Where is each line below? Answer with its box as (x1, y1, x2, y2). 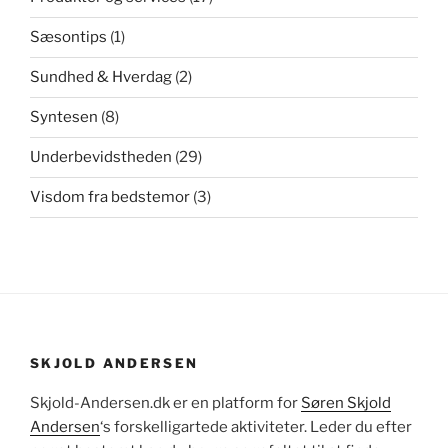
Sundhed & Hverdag (30, 68, 172, 87)
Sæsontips (30, 28, 107, 47)
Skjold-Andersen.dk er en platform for (30, 394, 301, 413)
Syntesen (30, 108, 98, 127)
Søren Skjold (301, 394, 391, 413)
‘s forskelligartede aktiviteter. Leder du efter (100, 418, 412, 437)
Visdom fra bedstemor (30, 188, 190, 207)
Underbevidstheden (30, 148, 172, 167)
